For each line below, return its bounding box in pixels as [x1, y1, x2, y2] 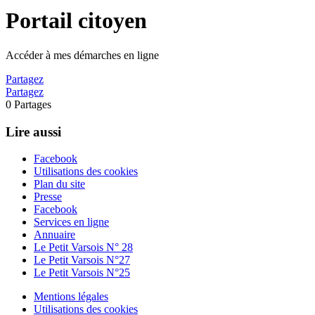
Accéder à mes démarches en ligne [6, 49, 159, 61]
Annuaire [34, 229, 75, 241]
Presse [34, 191, 62, 203]
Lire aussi [6, 124, 61, 139]
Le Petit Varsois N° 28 [34, 241, 133, 254]
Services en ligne [34, 216, 109, 229]
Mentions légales [34, 290, 108, 303]
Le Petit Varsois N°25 [34, 266, 130, 279]
